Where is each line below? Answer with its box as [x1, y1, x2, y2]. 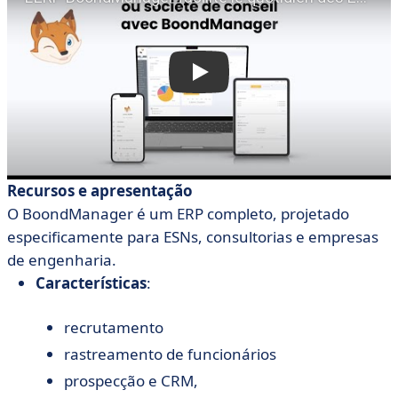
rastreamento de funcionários [64, 344, 276, 364]
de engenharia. [7, 250, 116, 270]
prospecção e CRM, [64, 370, 198, 391]
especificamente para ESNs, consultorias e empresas [7, 227, 378, 247]
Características [36, 273, 147, 293]
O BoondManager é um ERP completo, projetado [7, 203, 349, 224]
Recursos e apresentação [7, 180, 193, 201]
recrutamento [64, 317, 163, 338]
